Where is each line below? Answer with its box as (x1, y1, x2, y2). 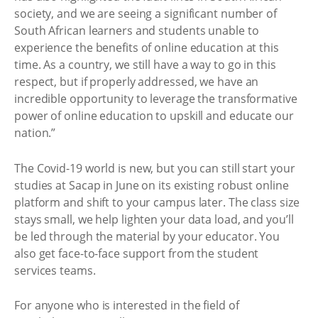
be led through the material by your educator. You (14, 228, 280, 244)
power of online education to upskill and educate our (14, 108, 294, 124)
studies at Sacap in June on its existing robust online (14, 177, 289, 193)
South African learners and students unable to (14, 23, 259, 38)
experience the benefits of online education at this (14, 40, 279, 55)
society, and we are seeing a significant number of (14, 6, 277, 21)
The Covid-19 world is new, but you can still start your (14, 160, 295, 176)
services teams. (14, 262, 96, 278)
